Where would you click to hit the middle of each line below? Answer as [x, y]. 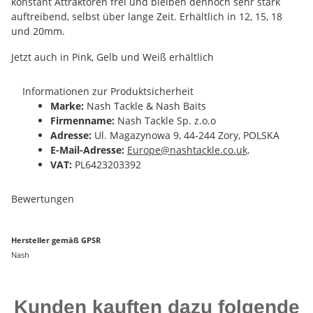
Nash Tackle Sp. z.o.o [165, 121]
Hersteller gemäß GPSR [56, 240]
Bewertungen [43, 199]
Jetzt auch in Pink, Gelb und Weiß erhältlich [112, 57]
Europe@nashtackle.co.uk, [188, 150]
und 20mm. [38, 31]
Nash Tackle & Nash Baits [145, 106]
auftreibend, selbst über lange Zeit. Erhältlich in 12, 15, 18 [147, 16]
